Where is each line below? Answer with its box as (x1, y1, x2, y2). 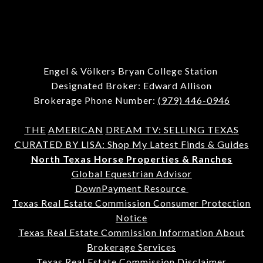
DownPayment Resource (75, 182, 188, 194)
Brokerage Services (87, 241, 176, 252)
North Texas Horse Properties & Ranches (31, 153, 232, 164)
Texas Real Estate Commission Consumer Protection (12, 197, 251, 208)
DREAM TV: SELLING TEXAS (105, 123, 239, 135)
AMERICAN (48, 123, 103, 135)
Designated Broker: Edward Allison (51, 79, 212, 91)
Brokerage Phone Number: (33, 94, 158, 106)
